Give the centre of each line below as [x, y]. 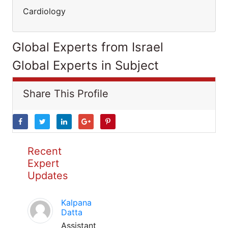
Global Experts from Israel [88, 47]
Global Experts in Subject [85, 65]
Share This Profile [66, 94]
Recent [45, 151]
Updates [48, 176]
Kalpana [76, 203]
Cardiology [44, 11]
